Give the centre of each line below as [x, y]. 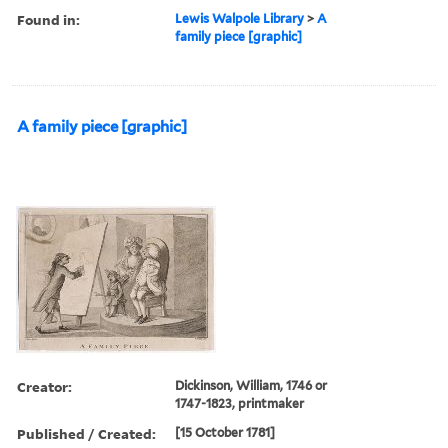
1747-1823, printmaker [240, 403]
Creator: [44, 386]
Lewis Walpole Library [240, 18]
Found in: [48, 19]
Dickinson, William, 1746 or [251, 385]
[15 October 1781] [225, 432]
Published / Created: [86, 433]
